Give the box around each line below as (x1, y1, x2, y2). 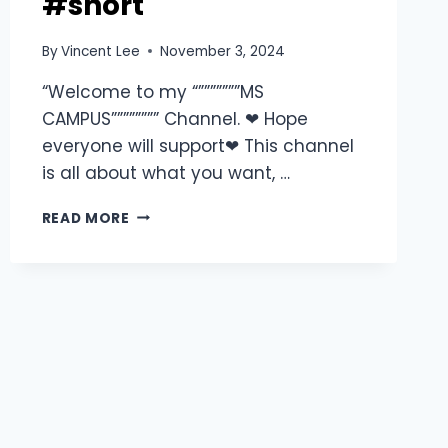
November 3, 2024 (159, 41, 285, 61)
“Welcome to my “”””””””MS (41, 79, 264, 104)
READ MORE (41, 208, 130, 228)
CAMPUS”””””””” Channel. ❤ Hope (41, 106, 308, 131)
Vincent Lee (60, 41, 140, 61)
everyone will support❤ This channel (41, 133, 354, 158)
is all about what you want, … (41, 160, 290, 185)
